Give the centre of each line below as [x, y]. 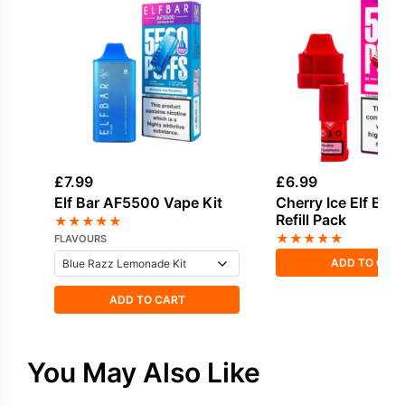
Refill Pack [311, 219]
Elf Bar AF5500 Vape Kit [138, 202]
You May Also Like [144, 372]
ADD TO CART [147, 299]
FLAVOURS [80, 238]
